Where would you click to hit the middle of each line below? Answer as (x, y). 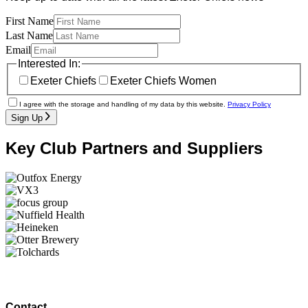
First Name (30, 21)
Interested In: (49, 63)
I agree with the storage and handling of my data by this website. (122, 104)
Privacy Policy (249, 104)
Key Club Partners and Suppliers (134, 148)
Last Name (29, 35)
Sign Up (27, 118)
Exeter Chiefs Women (163, 81)
